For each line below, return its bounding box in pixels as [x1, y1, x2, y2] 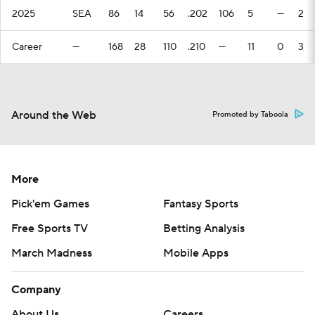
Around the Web [11, 108, 96, 122]
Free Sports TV [11, 221, 88, 236]
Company [11, 283, 61, 297]
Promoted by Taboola [212, 110, 288, 120]
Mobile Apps [163, 246, 229, 260]
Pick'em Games [11, 197, 89, 211]
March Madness [11, 246, 92, 260]
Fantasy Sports [163, 197, 238, 211]
